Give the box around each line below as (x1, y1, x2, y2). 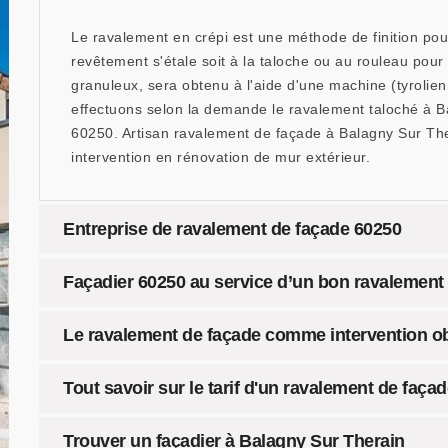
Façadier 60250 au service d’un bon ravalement (63, 272, 444, 292)
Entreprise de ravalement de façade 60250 (63, 219, 401, 239)
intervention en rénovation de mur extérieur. (71, 149, 370, 165)
